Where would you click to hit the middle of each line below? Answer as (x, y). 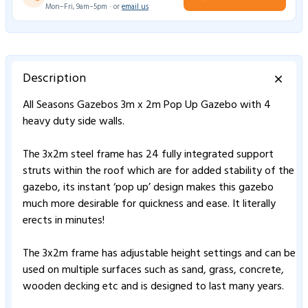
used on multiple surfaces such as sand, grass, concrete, (153, 270)
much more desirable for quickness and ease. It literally (149, 204)
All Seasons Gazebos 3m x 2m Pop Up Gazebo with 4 (147, 105)
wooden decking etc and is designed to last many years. (153, 286)
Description (54, 78)
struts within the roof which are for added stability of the (158, 171)
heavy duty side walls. (74, 121)
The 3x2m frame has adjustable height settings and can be (159, 253)
